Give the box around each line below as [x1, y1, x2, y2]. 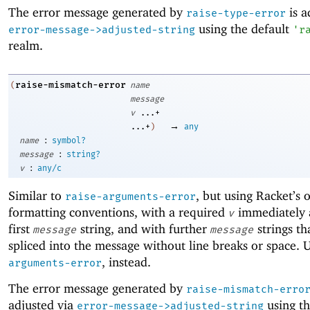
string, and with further [77, 221, 210, 236]
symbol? [52, 135, 86, 145]
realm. [8, 38, 43, 53]
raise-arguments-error [65, 190, 196, 203]
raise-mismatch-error [15, 79, 126, 90]
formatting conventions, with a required [8, 204, 228, 219]
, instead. [102, 254, 151, 269]
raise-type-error [186, 7, 286, 20]
